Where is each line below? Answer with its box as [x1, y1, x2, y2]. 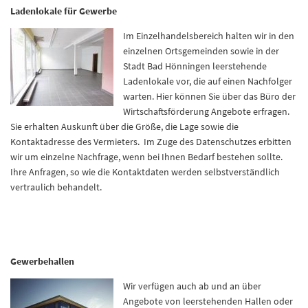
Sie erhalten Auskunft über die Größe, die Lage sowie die [10, 120, 239, 133]
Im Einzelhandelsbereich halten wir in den [123, 30, 294, 42]
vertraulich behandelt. [10, 181, 102, 193]
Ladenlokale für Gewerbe [10, 5, 117, 17]
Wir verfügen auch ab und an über [123, 280, 261, 292]
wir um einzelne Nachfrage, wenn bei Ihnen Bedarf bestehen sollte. [10, 151, 283, 163]
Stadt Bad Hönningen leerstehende [123, 60, 267, 72]
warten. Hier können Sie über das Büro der [123, 90, 296, 102]
